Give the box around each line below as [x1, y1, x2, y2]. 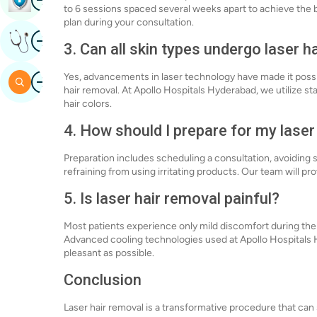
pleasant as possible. [64, 247, 154, 259]
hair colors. [64, 98, 112, 110]
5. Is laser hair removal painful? [64, 190, 279, 207]
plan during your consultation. [64, 16, 194, 28]
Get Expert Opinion [31, 34, 129, 47]
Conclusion [64, 271, 142, 289]
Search [31, 75, 69, 88]
